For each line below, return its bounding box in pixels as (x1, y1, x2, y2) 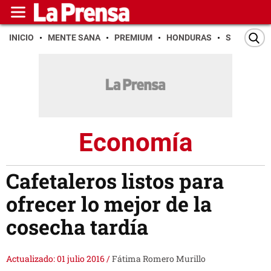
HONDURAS (166, 33, 212, 42)
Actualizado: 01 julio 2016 (6, 253, 106, 265)
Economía (78, 127, 193, 157)
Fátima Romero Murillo (112, 253, 206, 265)
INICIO (9, 33, 34, 42)
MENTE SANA (48, 33, 100, 42)
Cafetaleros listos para (6, 167, 224, 195)
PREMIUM (114, 33, 152, 42)
